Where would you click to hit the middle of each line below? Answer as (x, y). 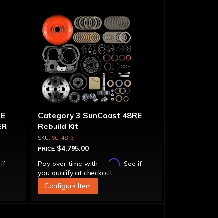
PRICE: (47, 149)
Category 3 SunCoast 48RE (90, 115)
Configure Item (68, 186)
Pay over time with (69, 163)
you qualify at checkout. (76, 173)
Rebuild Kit (58, 126)
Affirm (110, 162)
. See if (131, 163)
